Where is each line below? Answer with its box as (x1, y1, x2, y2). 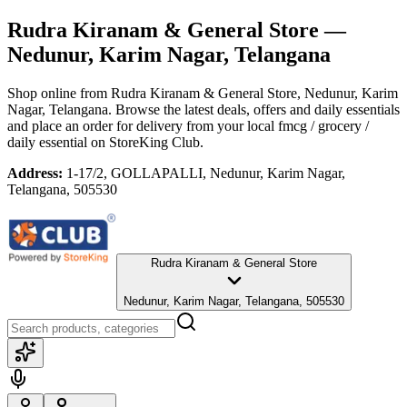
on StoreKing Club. (87, 134, 203, 150)
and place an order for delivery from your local (7, 117, 274, 134)
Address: (7, 164, 63, 181)
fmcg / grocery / (278, 117, 369, 134)
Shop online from (7, 84, 111, 101)
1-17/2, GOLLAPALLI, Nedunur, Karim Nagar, (66, 164, 345, 181)
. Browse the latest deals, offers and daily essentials (108, 101, 400, 117)
